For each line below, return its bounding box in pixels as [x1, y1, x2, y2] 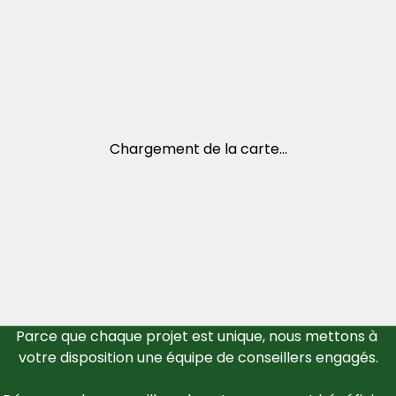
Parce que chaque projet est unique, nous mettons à [15, 325, 377, 346]
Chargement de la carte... [109, 138, 287, 159]
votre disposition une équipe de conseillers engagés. [18, 346, 378, 368]
